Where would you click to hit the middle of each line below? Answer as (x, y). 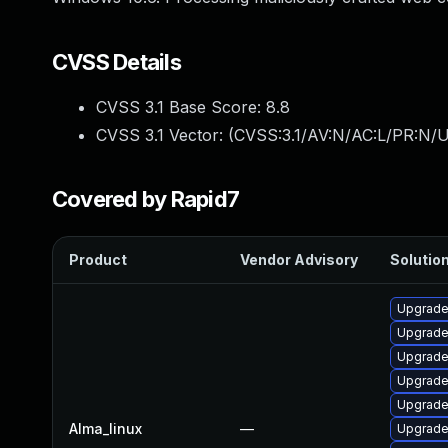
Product (98, 259)
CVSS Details (116, 62)
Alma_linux (105, 428)
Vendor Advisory (299, 259)
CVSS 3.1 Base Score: (181, 107)
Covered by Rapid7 (146, 199)
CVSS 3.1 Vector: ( (165, 135)
